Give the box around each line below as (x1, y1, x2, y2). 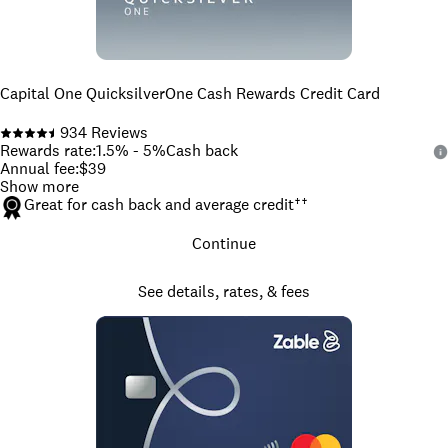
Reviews (87, 122, 148, 144)
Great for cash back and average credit (24, 194, 294, 216)
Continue (192, 233, 256, 255)
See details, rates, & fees (138, 281, 310, 303)
